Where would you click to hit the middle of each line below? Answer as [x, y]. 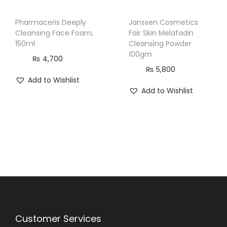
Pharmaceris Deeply [51, 22]
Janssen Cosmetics [163, 22]
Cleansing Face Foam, [54, 33]
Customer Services [58, 218]
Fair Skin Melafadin [161, 33]
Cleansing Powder [160, 43]
